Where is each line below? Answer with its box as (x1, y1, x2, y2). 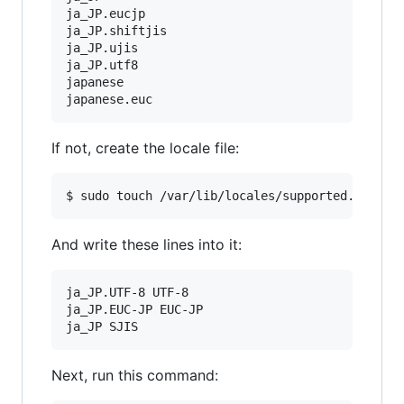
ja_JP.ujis (66, 40, 138, 55)
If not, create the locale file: (51, 138, 239, 157)
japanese (66, 74, 124, 89)
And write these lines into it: (51, 234, 242, 253)
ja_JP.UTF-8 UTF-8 (66, 284, 188, 299)
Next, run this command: (51, 365, 218, 384)
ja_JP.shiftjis (66, 23, 167, 38)
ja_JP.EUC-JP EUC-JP (66, 301, 203, 317)
